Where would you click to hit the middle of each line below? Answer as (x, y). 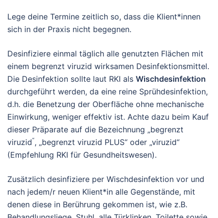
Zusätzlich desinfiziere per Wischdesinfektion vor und (106, 179)
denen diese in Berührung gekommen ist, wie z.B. (97, 205)
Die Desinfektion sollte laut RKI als (72, 79)
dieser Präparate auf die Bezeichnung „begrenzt (95, 130)
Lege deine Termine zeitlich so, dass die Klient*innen (104, 17)
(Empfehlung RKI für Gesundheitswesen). (82, 155)
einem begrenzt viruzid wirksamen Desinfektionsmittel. (108, 66)
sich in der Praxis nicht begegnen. (69, 29)
